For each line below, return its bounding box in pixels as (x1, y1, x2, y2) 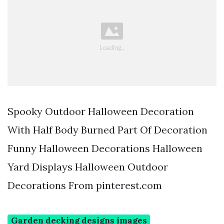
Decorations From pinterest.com (7, 179, 162, 192)
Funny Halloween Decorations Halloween (7, 142, 202, 155)
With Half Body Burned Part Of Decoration (7, 123, 207, 136)
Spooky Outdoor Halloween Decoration (7, 105, 194, 118)
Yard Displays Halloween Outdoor (7, 160, 168, 173)
